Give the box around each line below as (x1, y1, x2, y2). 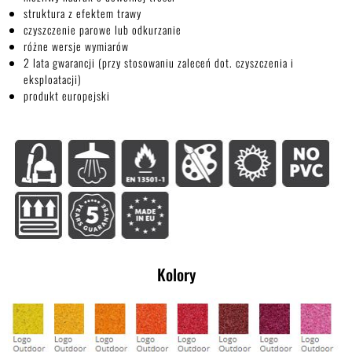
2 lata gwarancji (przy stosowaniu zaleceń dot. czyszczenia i (24, 54, 294, 71)
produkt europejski (24, 87, 110, 104)
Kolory (156, 262, 196, 287)
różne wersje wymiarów (24, 38, 129, 55)
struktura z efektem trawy (24, 5, 141, 22)
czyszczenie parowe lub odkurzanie (24, 21, 181, 38)
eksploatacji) (24, 71, 82, 88)
